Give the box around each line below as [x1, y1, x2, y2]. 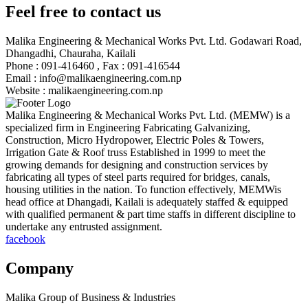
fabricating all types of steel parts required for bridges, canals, [5, 170, 270, 183]
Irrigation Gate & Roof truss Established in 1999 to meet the [5, 146, 265, 158]
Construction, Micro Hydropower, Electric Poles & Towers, [5, 133, 264, 146]
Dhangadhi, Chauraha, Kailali [5, 47, 135, 59]
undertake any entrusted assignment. [5, 220, 162, 232]
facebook [5, 232, 45, 245]
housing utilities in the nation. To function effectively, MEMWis [5, 183, 281, 195]
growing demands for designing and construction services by [5, 158, 268, 170]
